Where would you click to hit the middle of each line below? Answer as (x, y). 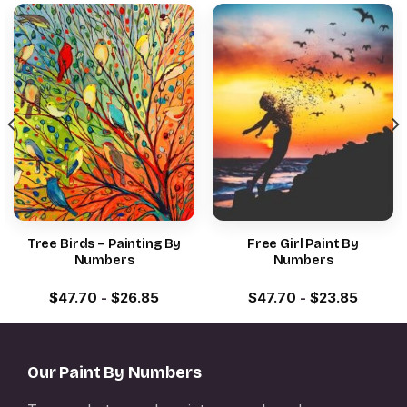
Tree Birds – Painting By (104, 243)
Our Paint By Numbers (114, 372)
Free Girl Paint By (303, 243)
